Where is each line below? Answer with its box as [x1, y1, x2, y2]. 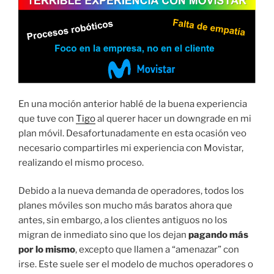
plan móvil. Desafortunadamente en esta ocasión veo [18, 127, 246, 139]
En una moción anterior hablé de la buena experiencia [18, 98, 247, 109]
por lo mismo [18, 244, 75, 256]
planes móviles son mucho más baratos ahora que [18, 200, 232, 212]
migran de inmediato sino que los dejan [18, 229, 188, 241]
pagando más [188, 229, 248, 241]
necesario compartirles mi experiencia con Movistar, [18, 142, 243, 154]
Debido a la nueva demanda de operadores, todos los [18, 185, 244, 197]
